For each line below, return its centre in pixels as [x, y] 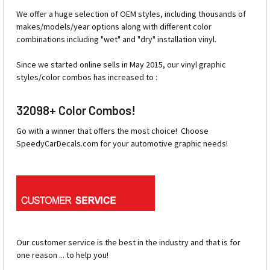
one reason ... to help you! [62, 255]
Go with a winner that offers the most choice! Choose [112, 131]
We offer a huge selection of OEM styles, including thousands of [131, 14]
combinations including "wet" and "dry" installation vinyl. [117, 39]
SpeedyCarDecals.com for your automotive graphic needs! [122, 144]
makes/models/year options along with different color [114, 27]
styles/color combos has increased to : [87, 77]
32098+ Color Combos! [76, 111]
